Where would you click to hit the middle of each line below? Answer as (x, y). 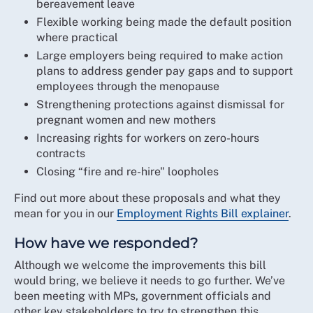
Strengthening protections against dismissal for (160, 104)
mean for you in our (65, 213)
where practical (77, 37)
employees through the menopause (128, 86)
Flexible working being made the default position (164, 22)
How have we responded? (106, 243)
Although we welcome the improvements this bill (140, 265)
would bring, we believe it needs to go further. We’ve (150, 281)
